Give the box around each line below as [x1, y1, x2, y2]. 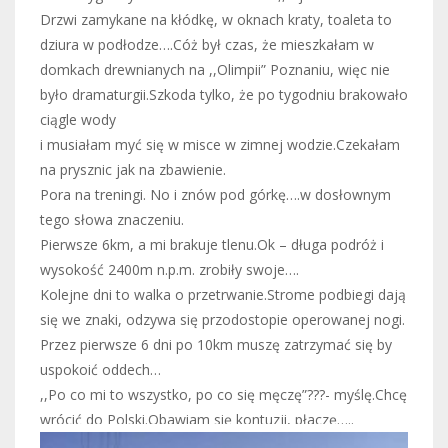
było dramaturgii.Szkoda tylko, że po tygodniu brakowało [40, 85, 408, 105]
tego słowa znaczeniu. [40, 210, 184, 230]
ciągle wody [40, 110, 116, 130]
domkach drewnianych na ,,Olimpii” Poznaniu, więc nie [40, 60, 390, 80]
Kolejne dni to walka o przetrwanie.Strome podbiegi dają [40, 285, 406, 305]
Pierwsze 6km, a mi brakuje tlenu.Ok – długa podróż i [40, 235, 384, 255]
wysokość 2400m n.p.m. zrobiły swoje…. [40, 260, 299, 280]
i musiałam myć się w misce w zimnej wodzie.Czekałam [40, 135, 400, 155]
